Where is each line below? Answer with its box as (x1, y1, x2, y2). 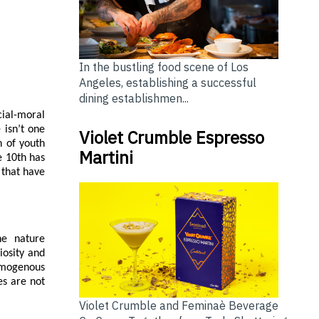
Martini (78, 145, 133, 169)
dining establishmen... (78, 90, 189, 105)
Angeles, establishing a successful (78, 75, 256, 90)
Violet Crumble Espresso (78, 125, 264, 149)
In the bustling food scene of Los (78, 59, 249, 74)
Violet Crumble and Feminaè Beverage (78, 298, 278, 313)
